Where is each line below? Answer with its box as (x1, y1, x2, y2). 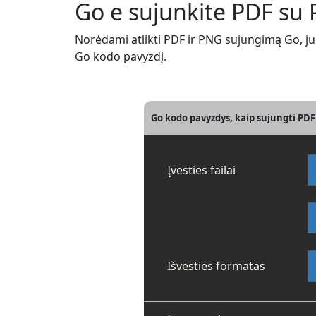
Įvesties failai (167, 162, 236, 178)
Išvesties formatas (167, 258, 265, 274)
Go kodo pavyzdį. (75, 49, 166, 64)
